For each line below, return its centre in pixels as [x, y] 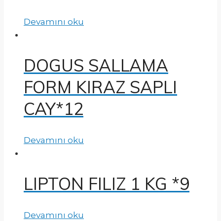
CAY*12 [54, 109]
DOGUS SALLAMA [96, 65]
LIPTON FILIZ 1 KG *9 [107, 184]
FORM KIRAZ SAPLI [100, 87]
